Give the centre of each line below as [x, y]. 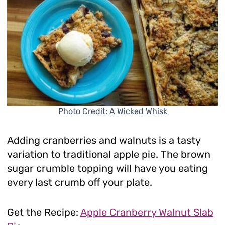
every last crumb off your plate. [79, 182]
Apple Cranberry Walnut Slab [147, 212]
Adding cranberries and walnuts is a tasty [103, 140]
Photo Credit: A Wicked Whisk [113, 111]
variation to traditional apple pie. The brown [108, 154]
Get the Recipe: [43, 212]
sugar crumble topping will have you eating [107, 168]
